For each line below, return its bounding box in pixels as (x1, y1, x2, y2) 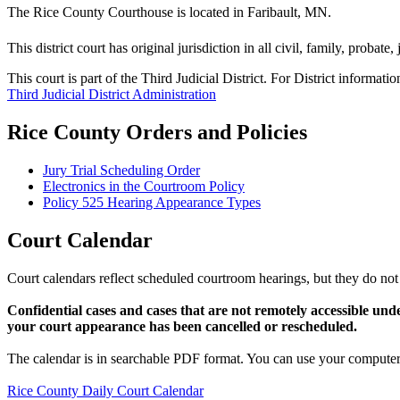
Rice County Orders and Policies (7, 121, 307, 145)
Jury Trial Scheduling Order (43, 162, 200, 179)
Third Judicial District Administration (7, 87, 216, 103)
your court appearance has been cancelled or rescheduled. (7, 319, 357, 335)
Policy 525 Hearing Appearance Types (43, 195, 261, 211)
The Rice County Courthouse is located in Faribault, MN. (7, 4, 331, 21)
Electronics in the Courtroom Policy (43, 179, 245, 195)
